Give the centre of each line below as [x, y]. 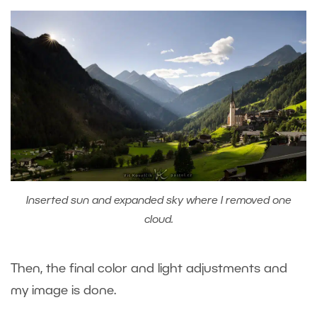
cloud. [158, 220]
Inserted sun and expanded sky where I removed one [158, 201]
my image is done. [65, 290]
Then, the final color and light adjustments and [149, 269]
